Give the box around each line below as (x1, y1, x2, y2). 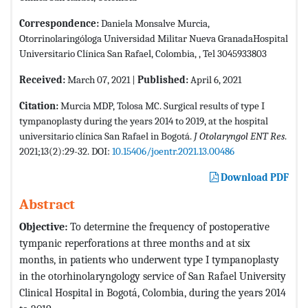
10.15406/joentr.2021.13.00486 (112, 144, 234, 157)
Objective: (19, 219, 67, 233)
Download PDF (219, 170, 289, 184)
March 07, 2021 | (65, 73, 137, 86)
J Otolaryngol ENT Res (194, 129, 285, 142)
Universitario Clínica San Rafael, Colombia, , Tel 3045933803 (19, 47, 267, 60)
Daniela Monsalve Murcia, (99, 16, 210, 30)
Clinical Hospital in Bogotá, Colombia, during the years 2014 (19, 285, 286, 299)
